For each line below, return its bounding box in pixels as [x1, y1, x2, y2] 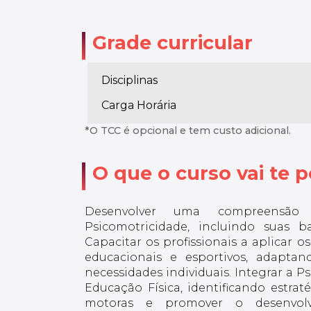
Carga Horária [101, 99, 176, 112]
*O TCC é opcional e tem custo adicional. [85, 124, 291, 137]
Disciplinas [101, 74, 158, 87]
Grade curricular [92, 31, 253, 54]
